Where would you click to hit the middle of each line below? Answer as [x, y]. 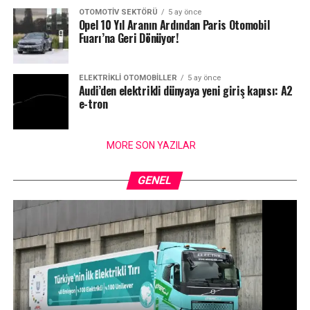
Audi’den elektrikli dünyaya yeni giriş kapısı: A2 [185, 90]
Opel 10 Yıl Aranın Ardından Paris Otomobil [174, 25]
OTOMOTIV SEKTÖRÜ [118, 12]
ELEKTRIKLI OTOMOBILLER [128, 77]
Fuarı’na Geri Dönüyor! [131, 38]
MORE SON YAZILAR [152, 145]
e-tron [93, 103]
